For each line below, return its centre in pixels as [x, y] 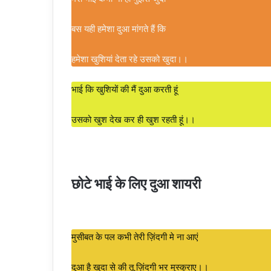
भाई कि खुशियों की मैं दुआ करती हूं [125, 89]
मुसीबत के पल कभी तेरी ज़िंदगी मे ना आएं [135, 237]
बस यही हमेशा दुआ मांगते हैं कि [119, 29]
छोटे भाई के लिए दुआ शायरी [136, 182]
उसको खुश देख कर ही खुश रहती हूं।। [135, 119]
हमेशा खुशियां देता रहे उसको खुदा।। [130, 59]
